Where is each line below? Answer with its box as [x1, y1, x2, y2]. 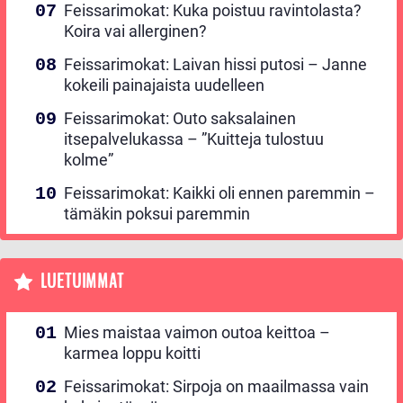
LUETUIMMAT [40, 267, 124, 295]
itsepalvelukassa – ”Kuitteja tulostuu [64, 129, 324, 148]
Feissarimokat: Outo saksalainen [64, 108, 296, 128]
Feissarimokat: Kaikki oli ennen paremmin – [64, 183, 375, 202]
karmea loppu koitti [64, 344, 201, 363]
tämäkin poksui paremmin [64, 203, 250, 223]
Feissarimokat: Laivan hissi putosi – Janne [64, 54, 367, 74]
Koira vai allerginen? [64, 21, 207, 40]
